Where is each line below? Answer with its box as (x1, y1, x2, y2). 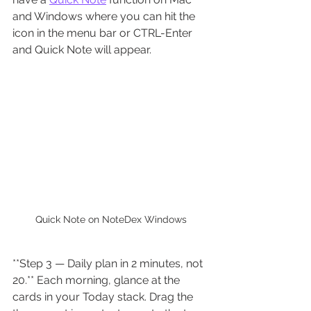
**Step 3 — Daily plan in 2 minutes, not (12, 256, 205, 270)
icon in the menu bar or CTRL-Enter (12, 26, 195, 40)
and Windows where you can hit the (12, 10, 198, 24)
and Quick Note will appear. (12, 43, 151, 57)
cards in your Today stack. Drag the (12, 289, 196, 303)
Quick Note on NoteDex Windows (35, 213, 187, 225)
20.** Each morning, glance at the (12, 273, 183, 287)
